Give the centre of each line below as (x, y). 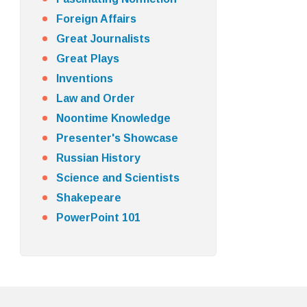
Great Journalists (103, 39)
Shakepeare (88, 198)
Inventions (84, 78)
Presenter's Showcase (117, 138)
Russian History (98, 158)
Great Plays (87, 59)
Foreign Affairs (96, 19)
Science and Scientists (118, 178)
